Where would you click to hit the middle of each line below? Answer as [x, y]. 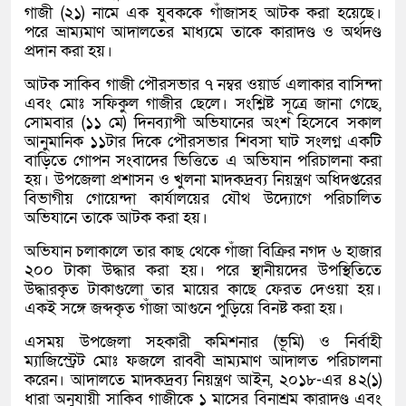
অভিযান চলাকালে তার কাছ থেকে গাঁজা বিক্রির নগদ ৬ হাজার [203, 252]
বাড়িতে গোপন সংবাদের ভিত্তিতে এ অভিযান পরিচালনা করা [203, 161]
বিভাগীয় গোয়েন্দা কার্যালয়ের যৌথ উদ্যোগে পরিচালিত [203, 199]
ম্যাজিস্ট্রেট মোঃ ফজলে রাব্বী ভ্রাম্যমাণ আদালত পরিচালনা [203, 362]
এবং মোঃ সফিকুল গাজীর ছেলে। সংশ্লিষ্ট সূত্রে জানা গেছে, [203, 104]
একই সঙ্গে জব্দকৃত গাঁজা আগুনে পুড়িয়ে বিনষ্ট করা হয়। [184, 309]
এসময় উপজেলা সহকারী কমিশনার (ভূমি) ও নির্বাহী [203, 343]
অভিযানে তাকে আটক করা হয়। [116, 218]
